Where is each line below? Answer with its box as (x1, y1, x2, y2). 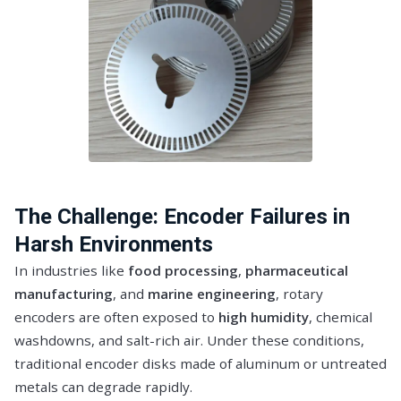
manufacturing (14, 284, 113, 303)
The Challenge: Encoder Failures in (14, 203, 350, 229)
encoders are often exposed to (14, 307, 218, 326)
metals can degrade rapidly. (14, 377, 192, 396)
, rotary (276, 284, 323, 303)
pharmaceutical (245, 260, 348, 279)
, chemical (309, 307, 372, 326)
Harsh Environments (14, 231, 213, 257)
